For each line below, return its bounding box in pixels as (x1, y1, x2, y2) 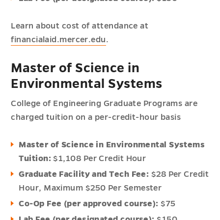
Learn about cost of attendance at (11, 22, 149, 30)
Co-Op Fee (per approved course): (19, 199, 159, 208)
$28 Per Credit (149, 170, 209, 179)
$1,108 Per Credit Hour (51, 154, 146, 163)
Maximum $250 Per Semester (44, 184, 162, 192)
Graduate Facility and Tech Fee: (19, 170, 149, 179)
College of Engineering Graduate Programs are (11, 99, 198, 108)
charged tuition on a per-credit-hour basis (11, 113, 181, 122)
